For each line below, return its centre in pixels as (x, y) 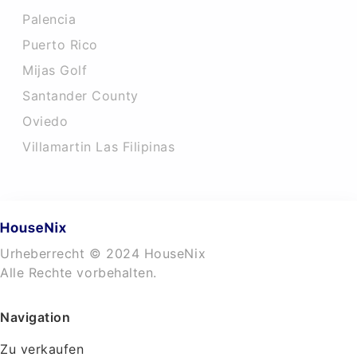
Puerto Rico (60, 45)
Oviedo (45, 121)
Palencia (49, 19)
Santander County (80, 96)
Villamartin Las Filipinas (99, 147)
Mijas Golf (55, 70)
